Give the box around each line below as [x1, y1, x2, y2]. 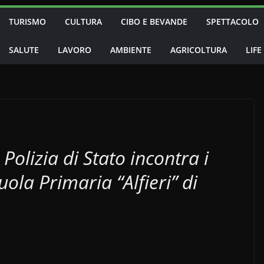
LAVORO [58, 44, 91, 55]
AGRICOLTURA [170, 44, 227, 55]
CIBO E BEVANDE [121, 16, 187, 27]
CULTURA [65, 16, 102, 27]
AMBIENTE [110, 44, 151, 55]
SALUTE [9, 44, 39, 55]
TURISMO [9, 16, 46, 27]
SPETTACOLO [206, 16, 259, 27]
